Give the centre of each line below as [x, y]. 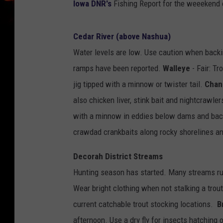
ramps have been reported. [118, 68]
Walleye [176, 68]
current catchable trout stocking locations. [145, 204]
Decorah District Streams [118, 157]
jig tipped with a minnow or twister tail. [139, 84]
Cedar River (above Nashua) [122, 37]
